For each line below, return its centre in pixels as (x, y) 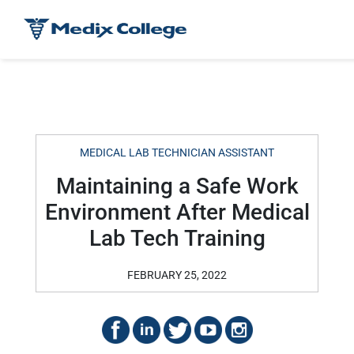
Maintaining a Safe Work (177, 186)
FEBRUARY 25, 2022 (177, 275)
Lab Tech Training (177, 238)
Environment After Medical (177, 212)
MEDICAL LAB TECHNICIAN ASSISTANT (177, 153)
